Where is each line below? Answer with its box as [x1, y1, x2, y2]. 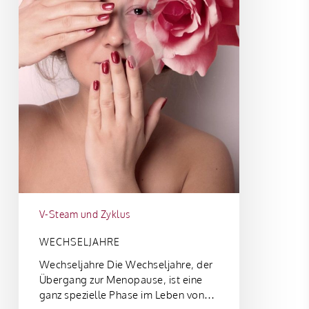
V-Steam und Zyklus [39, 208, 130, 220]
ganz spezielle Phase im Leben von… [39, 288, 215, 301]
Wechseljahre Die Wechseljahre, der [39, 257, 213, 271]
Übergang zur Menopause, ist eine [39, 272, 203, 286]
